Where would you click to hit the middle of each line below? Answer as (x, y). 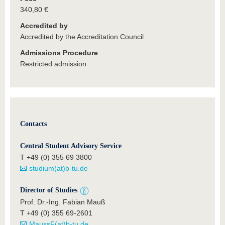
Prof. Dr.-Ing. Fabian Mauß (63, 202)
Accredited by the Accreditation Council (82, 37)
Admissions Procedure (59, 53)
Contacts (33, 124)
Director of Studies (50, 190)
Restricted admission (53, 64)
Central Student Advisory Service (71, 146)
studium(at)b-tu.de (59, 168)
